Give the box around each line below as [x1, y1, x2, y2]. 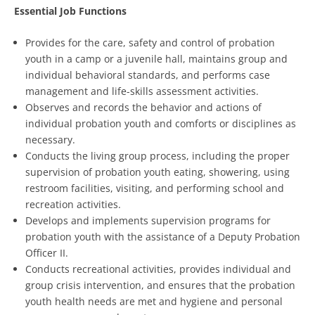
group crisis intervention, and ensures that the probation [25, 278, 295, 292]
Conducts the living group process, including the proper [25, 149, 290, 162]
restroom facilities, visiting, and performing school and [25, 181, 284, 195]
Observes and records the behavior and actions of [25, 101, 262, 114]
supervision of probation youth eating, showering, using [25, 165, 290, 179]
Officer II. [25, 246, 68, 259]
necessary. [25, 133, 75, 146]
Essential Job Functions [14, 4, 127, 18]
